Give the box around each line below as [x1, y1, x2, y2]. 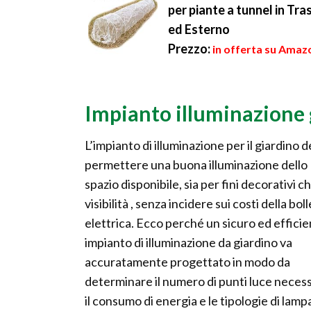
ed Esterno [168, 22, 230, 37]
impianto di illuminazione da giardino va [85, 235, 292, 251]
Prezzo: [168, 41, 210, 56]
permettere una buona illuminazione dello [85, 157, 308, 173]
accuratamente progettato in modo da [85, 254, 290, 270]
